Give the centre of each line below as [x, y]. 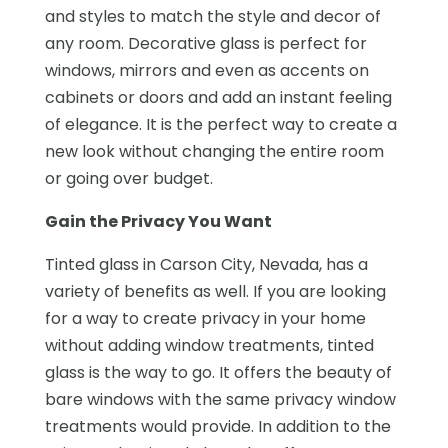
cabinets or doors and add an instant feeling [218, 97]
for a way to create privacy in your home [205, 318]
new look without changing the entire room [214, 151]
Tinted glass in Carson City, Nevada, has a [206, 264]
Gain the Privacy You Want [158, 221]
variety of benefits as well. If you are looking [215, 291]
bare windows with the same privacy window [220, 399]
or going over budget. [128, 178]
